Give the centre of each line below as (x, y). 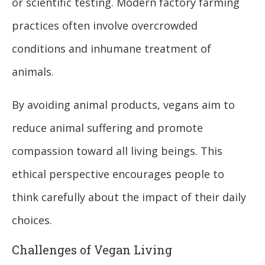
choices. (32, 220)
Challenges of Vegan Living (92, 250)
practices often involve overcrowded (105, 26)
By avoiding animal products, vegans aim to (123, 105)
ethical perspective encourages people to (118, 174)
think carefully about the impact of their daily (129, 197)
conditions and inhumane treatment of (112, 49)
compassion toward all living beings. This (117, 151)
